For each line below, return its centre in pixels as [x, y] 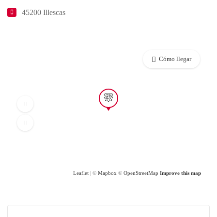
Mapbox [107, 173]
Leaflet [81, 173]
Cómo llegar [175, 59]
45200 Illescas [44, 12]
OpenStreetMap [141, 173]
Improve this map [180, 173]
